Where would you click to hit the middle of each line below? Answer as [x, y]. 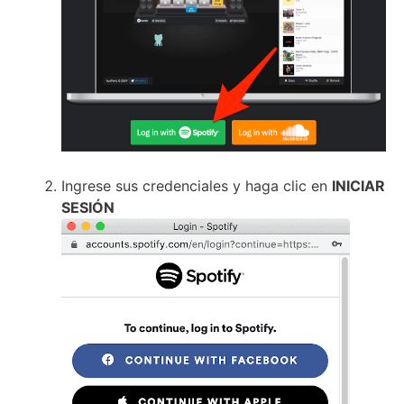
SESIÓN [88, 207]
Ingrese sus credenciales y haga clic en [197, 185]
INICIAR [358, 185]
